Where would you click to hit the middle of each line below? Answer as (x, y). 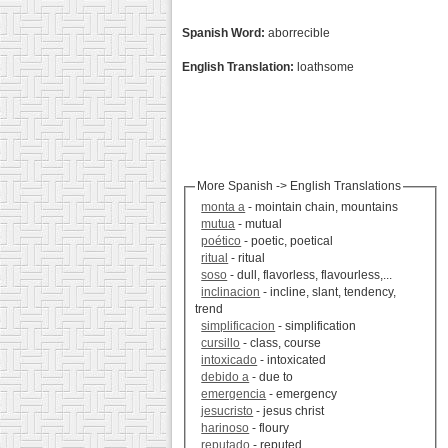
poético (221, 241)
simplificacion (238, 326)
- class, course (281, 343)
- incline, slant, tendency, (328, 292)
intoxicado (229, 360)
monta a (223, 207)
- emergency (302, 394)
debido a (225, 377)
